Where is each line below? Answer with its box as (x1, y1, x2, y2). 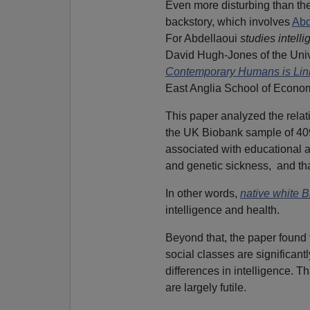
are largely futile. (165, 281, 246, 293)
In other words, (165, 187, 240, 199)
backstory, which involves (165, 15, 292, 28)
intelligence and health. (165, 203, 280, 216)
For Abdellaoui (165, 32, 240, 44)
